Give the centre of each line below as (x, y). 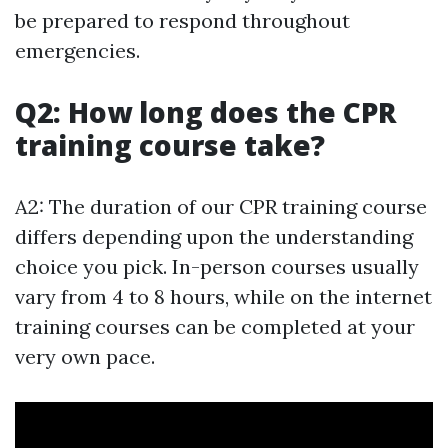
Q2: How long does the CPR (206, 112)
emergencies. (77, 51)
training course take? (170, 145)
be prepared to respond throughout (182, 21)
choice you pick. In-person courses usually (217, 267)
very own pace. (85, 357)
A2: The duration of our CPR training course (221, 207)
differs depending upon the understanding (214, 237)
